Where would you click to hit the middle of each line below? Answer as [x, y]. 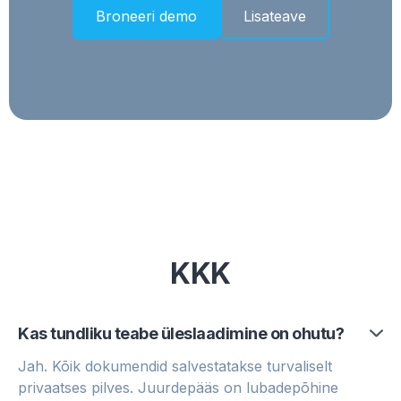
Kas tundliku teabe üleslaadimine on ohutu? [181, 334]
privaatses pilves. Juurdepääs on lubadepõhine [178, 388]
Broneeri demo [146, 17]
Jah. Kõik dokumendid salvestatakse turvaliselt [175, 367]
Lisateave [274, 17]
